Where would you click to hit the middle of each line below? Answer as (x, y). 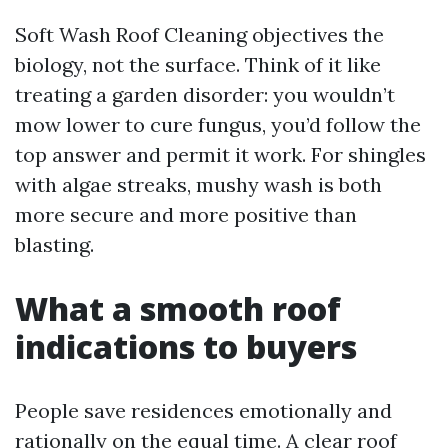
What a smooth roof (178, 308)
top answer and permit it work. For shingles (220, 154)
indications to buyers (186, 346)
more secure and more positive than (186, 214)
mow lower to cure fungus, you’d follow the (218, 124)
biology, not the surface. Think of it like (198, 64)
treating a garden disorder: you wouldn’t (205, 94)
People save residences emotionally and (203, 410)
